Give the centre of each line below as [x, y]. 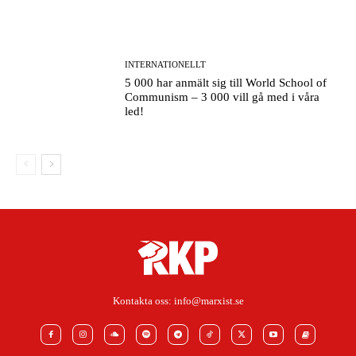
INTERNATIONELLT [166, 65]
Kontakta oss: [143, 300]
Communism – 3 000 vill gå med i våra [222, 97]
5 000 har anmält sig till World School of [226, 83]
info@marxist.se [209, 300]
